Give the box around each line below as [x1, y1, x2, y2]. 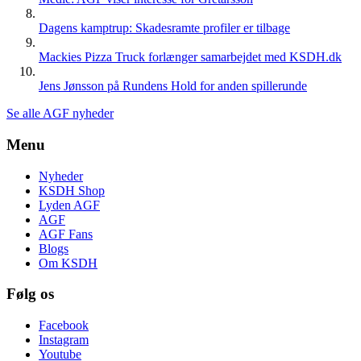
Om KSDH [39, 255, 98, 270]
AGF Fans [39, 226, 93, 241]
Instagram [39, 332, 89, 346]
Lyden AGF [39, 197, 100, 212]
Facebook [39, 317, 89, 332]
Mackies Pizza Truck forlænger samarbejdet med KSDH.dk [39, 50, 342, 64]
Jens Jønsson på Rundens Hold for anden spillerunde [39, 79, 307, 93]
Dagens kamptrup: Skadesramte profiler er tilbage [39, 21, 290, 35]
